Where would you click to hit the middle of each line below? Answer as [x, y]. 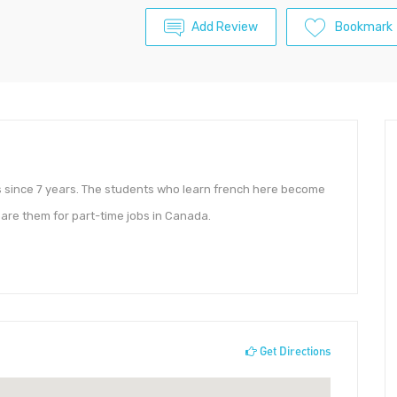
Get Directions [294, 350]
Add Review [225, 27]
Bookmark [364, 27]
